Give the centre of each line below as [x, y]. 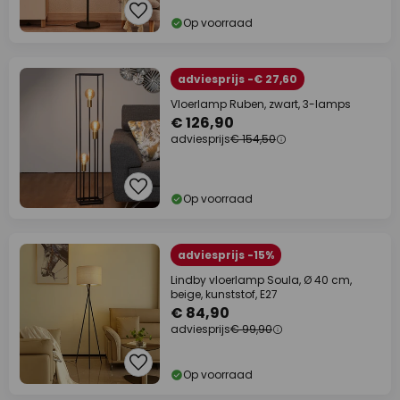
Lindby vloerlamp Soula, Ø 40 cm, [261, 280]
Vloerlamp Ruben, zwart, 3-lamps [261, 104]
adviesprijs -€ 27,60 [237, 79]
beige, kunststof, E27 [224, 294]
